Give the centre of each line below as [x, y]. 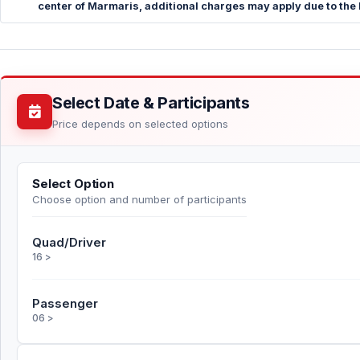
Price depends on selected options [140, 124]
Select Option [74, 184]
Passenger [65, 303]
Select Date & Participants [151, 103]
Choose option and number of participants [139, 200]
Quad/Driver [69, 242]
